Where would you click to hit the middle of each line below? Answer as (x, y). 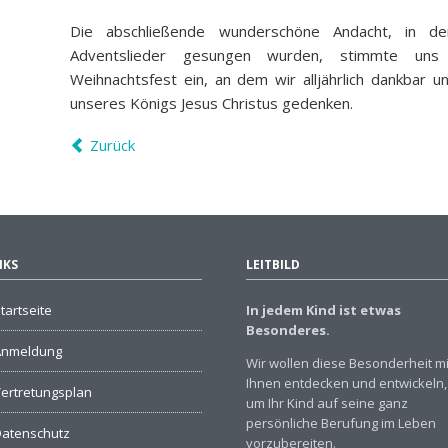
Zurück (112, 144)
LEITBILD (273, 264)
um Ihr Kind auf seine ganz (327, 402)
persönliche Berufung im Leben (341, 422)
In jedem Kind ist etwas (323, 309)
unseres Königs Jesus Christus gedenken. (211, 102)
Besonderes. (288, 329)
